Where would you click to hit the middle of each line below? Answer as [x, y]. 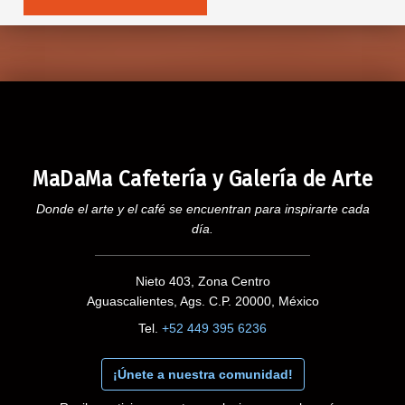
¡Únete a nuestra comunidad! [202, 374]
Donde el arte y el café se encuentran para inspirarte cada [202, 208]
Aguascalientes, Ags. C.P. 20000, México [202, 301]
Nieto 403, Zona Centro [202, 281]
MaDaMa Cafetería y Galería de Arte [202, 179]
